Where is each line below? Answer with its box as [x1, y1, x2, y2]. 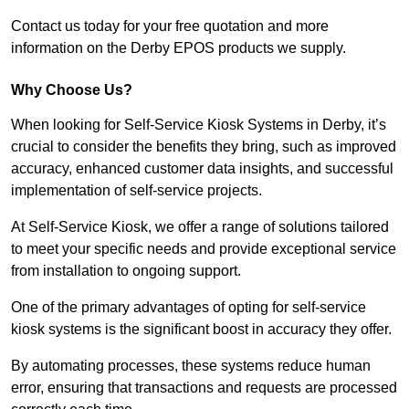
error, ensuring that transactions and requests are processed [11, 380, 397, 396]
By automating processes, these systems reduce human [11, 358, 371, 374]
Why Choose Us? [11, 82, 132, 99]
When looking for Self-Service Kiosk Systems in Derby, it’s [11, 117, 386, 133]
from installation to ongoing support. [11, 263, 241, 279]
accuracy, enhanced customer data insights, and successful [11, 161, 393, 177]
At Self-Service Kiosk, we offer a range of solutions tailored [11, 219, 389, 236]
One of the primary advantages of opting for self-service [11, 299, 366, 316]
